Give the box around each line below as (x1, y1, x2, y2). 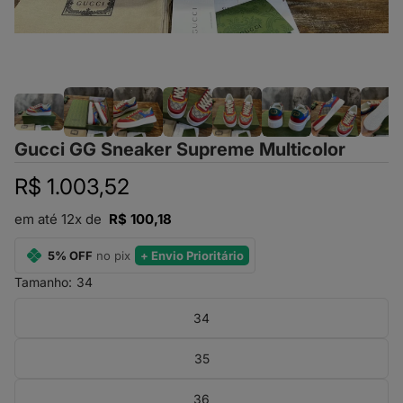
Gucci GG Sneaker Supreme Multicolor (14, 139, 345, 160)
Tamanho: (14, 274, 76, 290)
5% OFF (48, 248, 93, 263)
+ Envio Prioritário (140, 248, 244, 263)
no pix (96, 248, 130, 263)
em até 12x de (14, 210, 109, 228)
